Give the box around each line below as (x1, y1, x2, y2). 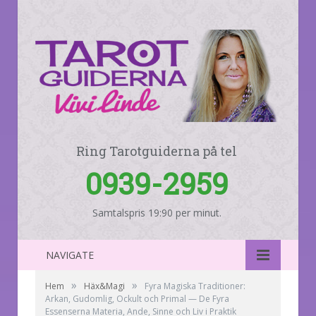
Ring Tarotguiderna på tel (76, 142, 237, 159)
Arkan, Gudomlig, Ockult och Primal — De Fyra (45, 292, 229, 305)
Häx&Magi (84, 279, 125, 292)
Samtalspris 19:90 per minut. (92, 205, 221, 219)
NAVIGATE (46, 248, 94, 262)
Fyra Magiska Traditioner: (145, 279, 245, 292)
